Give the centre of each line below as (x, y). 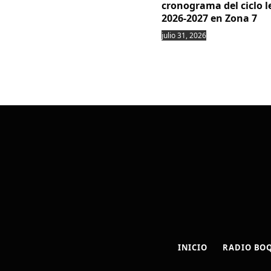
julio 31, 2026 (184, 35)
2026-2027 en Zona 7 (209, 18)
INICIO (193, 247)
